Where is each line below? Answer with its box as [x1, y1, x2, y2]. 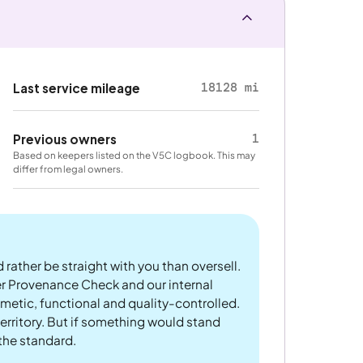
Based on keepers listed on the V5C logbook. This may [13, 148, 256, 161]
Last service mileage [13, 80, 141, 96]
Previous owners [13, 130, 117, 147]
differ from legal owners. [13, 162, 124, 175]
